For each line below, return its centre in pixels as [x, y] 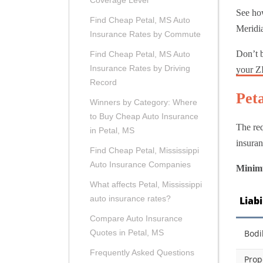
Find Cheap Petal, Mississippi [144, 151]
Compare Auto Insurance [136, 219]
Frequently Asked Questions [142, 253]
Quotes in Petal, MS [127, 233]
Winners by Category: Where [144, 102]
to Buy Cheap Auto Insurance [144, 117]
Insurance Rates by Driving [140, 68]
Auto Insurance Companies [140, 165]
